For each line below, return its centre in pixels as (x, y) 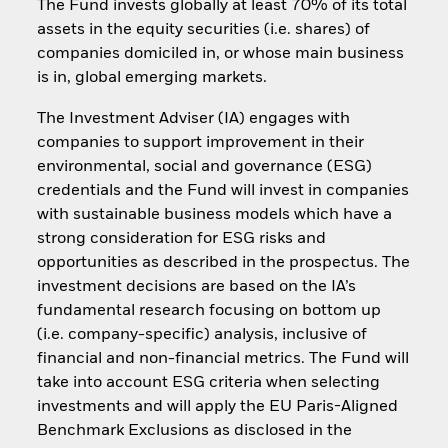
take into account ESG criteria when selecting (208, 382)
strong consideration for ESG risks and (181, 238)
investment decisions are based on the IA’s (196, 286)
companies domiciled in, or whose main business (220, 54)
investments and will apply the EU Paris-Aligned (217, 406)
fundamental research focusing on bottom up (208, 310)
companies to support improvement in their (200, 142)
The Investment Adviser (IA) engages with (193, 118)
